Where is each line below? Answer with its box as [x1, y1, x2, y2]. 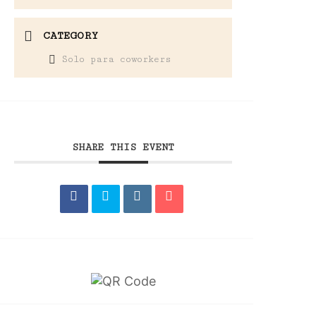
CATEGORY [43, 29, 99, 42]
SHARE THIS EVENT [72, 141, 175, 153]
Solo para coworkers [61, 53, 172, 65]
